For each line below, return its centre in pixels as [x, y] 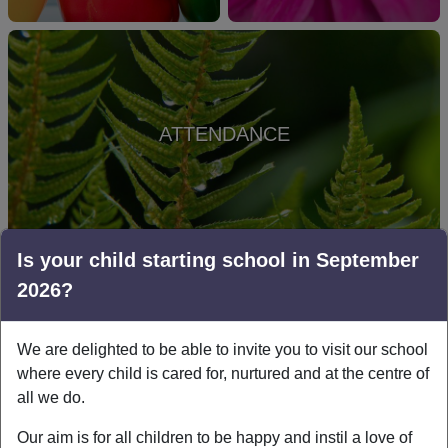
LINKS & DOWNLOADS [142, 322]
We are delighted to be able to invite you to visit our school [222, 349]
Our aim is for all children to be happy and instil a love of [214, 437]
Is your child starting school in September [218, 259]
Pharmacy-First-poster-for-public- [261, 391]
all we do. [51, 397]
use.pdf [147, 415]
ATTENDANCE [224, 133]
